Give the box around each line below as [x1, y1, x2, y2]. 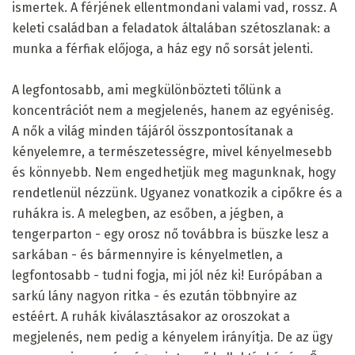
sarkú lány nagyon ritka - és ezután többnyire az [12, 288, 297, 303]
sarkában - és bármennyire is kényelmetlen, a [12, 246, 283, 262]
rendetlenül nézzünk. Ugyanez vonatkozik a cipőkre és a [12, 185, 342, 200]
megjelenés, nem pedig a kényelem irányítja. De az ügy [12, 329, 333, 345]
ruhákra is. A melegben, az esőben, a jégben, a [12, 205, 284, 221]
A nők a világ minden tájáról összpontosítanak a [12, 123, 293, 139]
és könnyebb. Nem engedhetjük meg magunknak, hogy [12, 164, 336, 180]
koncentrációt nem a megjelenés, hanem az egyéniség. [12, 102, 334, 118]
